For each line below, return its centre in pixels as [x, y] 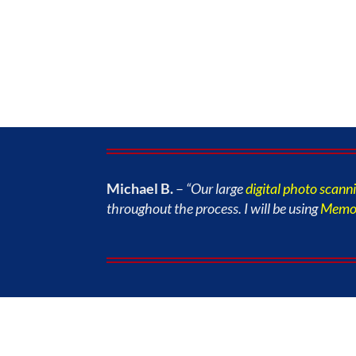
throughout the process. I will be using [214, 208]
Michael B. [140, 188]
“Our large [216, 188]
